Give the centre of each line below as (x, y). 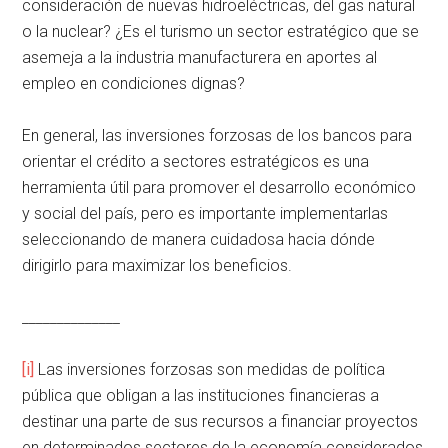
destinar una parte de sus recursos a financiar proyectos (220, 422)
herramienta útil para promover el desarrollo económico (219, 188)
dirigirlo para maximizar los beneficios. (157, 266)
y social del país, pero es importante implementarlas (205, 214)
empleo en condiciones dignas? (134, 84)
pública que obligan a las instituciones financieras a (201, 396)
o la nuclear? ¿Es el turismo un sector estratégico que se (221, 32)
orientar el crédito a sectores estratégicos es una (196, 162)
